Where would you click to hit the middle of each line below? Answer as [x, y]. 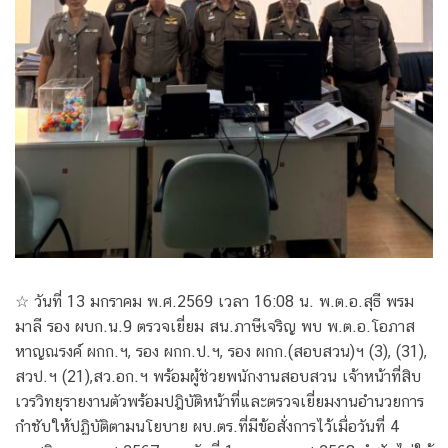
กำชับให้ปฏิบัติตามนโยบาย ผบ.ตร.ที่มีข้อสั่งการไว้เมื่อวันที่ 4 [207, 426]
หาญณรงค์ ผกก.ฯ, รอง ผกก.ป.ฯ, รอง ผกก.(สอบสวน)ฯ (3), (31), [221, 351]
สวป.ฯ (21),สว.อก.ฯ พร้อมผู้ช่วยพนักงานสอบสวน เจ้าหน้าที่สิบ [218, 376]
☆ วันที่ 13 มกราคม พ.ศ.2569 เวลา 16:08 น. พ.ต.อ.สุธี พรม [214, 301]
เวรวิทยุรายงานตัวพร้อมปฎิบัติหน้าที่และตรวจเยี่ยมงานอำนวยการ [219, 401]
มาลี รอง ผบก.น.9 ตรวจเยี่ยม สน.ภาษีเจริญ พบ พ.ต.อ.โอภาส [215, 326]
